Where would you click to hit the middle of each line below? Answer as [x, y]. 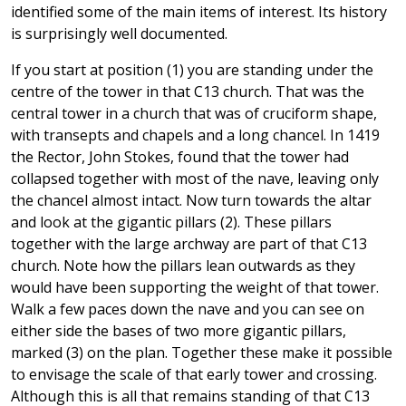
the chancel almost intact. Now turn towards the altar [191, 201]
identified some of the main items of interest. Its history [199, 12]
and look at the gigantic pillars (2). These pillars [171, 222]
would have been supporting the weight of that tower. [195, 288]
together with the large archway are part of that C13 [189, 244]
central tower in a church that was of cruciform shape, [194, 114]
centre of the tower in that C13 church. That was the [188, 92]
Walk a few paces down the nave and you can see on [188, 309]
